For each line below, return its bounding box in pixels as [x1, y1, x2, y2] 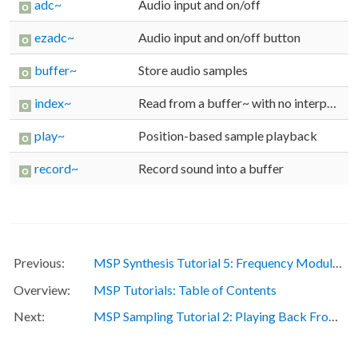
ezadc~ [34, 30, 74, 46]
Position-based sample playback [146, 128, 317, 144]
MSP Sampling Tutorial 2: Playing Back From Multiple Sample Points [93, 308, 328, 324]
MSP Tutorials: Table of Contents [93, 281, 276, 297]
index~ [34, 95, 71, 111]
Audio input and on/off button [147, 30, 300, 46]
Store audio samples [145, 62, 248, 78]
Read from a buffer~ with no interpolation [146, 95, 327, 111]
